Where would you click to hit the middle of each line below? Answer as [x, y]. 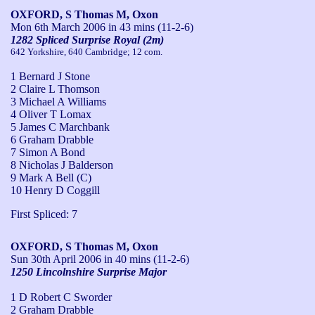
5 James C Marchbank [60, 127]
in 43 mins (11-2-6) [149, 27]
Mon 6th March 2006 [58, 27]
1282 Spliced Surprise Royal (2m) [87, 39]
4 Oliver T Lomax [51, 114]
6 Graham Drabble [52, 139]
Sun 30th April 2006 [56, 259]
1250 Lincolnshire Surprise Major [89, 271]
